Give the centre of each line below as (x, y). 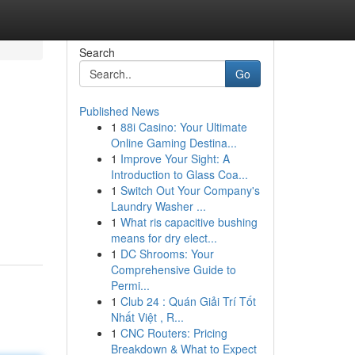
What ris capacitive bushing (189, 222)
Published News (119, 111)
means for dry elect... (164, 238)
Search (97, 52)
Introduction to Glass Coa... (179, 174)
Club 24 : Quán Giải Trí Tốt (188, 301)
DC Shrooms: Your (167, 254)
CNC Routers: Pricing (174, 333)
